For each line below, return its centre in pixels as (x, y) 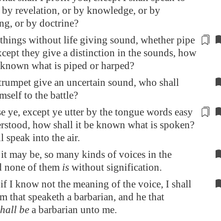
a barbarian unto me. (73, 210)
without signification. (115, 167)
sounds (158, 53)
